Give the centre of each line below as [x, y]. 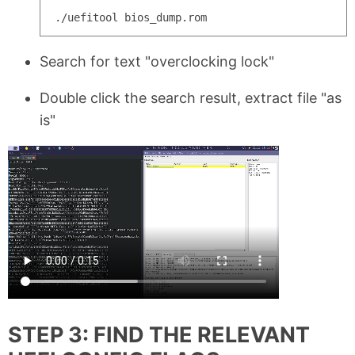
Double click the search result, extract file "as [191, 98]
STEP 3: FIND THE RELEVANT [159, 335]
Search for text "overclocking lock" [157, 62]
